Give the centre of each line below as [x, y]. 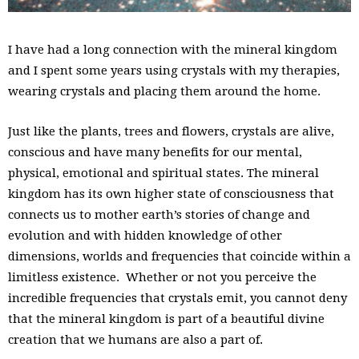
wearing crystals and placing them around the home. [164, 91]
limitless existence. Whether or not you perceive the [162, 277]
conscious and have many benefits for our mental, [155, 152]
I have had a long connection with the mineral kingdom [173, 49]
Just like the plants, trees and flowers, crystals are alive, [171, 131]
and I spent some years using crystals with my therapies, [174, 70]
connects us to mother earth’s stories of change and [159, 214]
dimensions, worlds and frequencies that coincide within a [179, 256]
